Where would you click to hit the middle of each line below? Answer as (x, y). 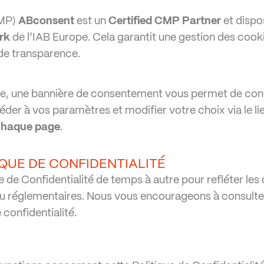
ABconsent (46, 21)
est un (91, 21)
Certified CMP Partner (165, 21)
